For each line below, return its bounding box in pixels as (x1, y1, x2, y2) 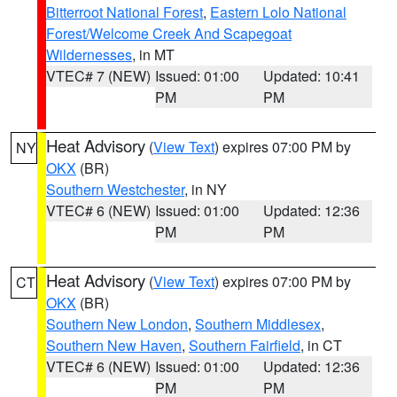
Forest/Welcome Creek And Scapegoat (46, 23, 292, 43)
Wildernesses (46, 44, 132, 65)
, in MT (132, 44, 175, 65)
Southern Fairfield (189, 335, 300, 355)
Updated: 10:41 (263, 66, 361, 86)
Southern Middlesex (195, 314, 321, 334)
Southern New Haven (46, 335, 182, 355)
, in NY (184, 179, 227, 199)
